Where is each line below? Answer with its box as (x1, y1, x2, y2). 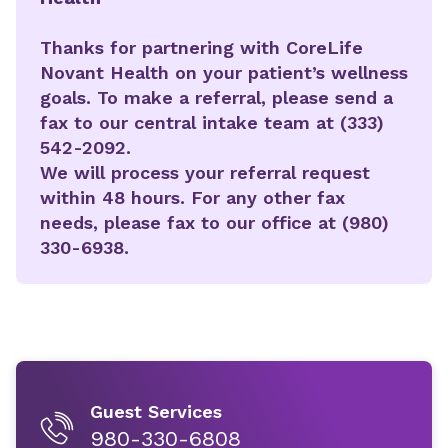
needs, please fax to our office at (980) (40, 212, 389, 233)
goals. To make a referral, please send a (40, 87, 393, 108)
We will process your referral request (40, 162, 370, 183)
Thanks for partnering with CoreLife (40, 37, 363, 58)
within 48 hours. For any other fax (40, 187, 345, 208)
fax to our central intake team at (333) (40, 112, 384, 133)
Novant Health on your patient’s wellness (40, 62, 408, 83)
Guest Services (90, 401, 222, 422)
